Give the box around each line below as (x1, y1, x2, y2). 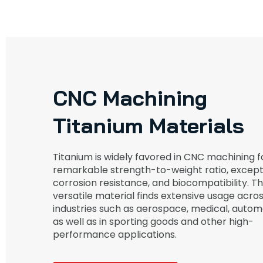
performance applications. (53, 228, 177, 242)
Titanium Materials (53, 112, 244, 139)
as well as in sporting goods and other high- (53, 215, 254, 229)
